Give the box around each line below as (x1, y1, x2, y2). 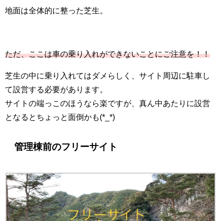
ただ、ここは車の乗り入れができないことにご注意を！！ (5, 49, 210, 58)
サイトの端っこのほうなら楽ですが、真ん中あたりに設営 (5, 99, 210, 107)
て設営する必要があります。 (5, 85, 108, 93)
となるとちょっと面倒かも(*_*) (5, 112, 115, 121)
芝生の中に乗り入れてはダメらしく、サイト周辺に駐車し (5, 71, 210, 79)
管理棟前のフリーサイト (14, 142, 118, 152)
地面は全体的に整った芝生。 (5, 6, 108, 14)
